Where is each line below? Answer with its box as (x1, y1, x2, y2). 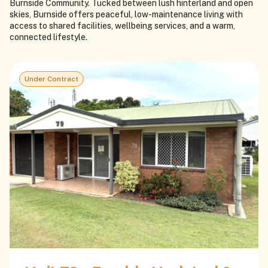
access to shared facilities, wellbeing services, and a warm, (10, 21, 235, 31)
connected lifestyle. (10, 32, 87, 42)
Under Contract (25, 75, 78, 84)
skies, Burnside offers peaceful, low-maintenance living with (10, 10, 243, 20)
